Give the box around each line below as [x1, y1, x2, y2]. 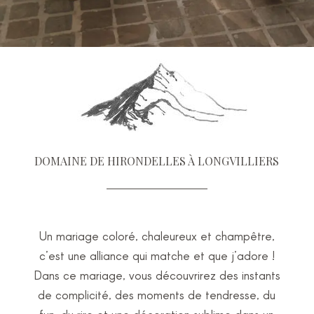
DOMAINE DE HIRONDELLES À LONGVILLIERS [34, 153, 280, 168]
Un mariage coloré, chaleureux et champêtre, [39, 228, 275, 243]
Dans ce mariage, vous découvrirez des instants [33, 268, 280, 282]
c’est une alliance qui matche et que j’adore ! [39, 248, 275, 262]
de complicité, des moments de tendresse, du [38, 287, 276, 301]
